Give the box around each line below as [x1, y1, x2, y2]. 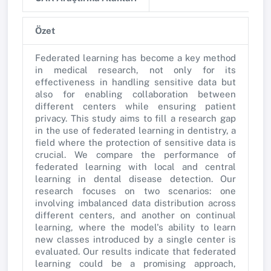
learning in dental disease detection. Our [35, 174, 236, 184]
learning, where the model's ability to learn [35, 222, 236, 232]
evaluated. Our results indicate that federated [35, 246, 236, 256]
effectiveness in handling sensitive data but [35, 77, 236, 87]
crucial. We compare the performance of [35, 149, 236, 160]
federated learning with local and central [35, 162, 236, 172]
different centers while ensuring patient [35, 101, 236, 111]
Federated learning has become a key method [35, 53, 236, 63]
